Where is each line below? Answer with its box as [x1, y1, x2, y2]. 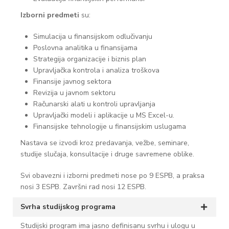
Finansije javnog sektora [33, 77, 111, 86]
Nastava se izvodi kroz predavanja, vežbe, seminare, [20, 138, 189, 148]
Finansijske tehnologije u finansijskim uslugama [33, 122, 186, 131]
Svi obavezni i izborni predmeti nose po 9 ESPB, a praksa [20, 171, 204, 180]
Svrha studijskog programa [20, 202, 116, 212]
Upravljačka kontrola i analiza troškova [33, 65, 159, 75]
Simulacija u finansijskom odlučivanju [33, 32, 152, 41]
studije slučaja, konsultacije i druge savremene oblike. [20, 149, 194, 159]
